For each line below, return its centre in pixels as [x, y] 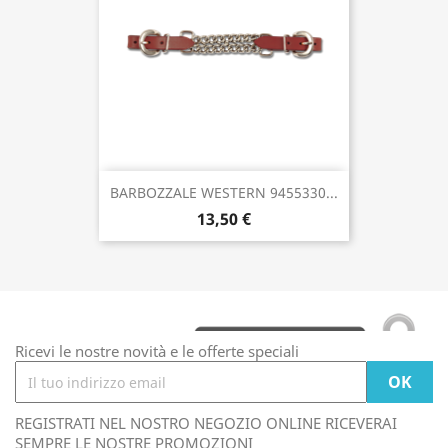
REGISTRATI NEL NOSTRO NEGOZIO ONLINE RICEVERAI [206, 423]
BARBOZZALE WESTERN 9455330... [224, 193]
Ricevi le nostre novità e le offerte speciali [157, 351]
